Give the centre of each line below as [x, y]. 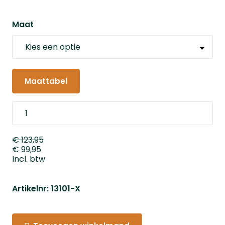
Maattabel [46, 81]
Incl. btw [29, 159]
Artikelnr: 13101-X [46, 188]
